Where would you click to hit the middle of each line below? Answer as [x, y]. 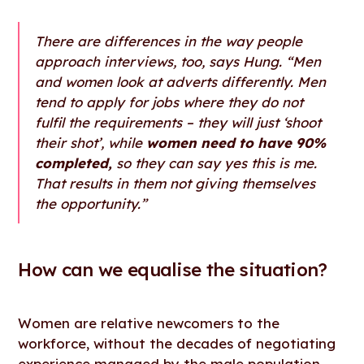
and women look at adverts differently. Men [181, 82]
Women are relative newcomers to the [149, 323]
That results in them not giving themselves [175, 184]
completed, [74, 163]
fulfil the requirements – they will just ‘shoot [178, 123]
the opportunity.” [91, 204]
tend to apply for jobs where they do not [169, 102]
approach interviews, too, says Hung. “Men [178, 62]
